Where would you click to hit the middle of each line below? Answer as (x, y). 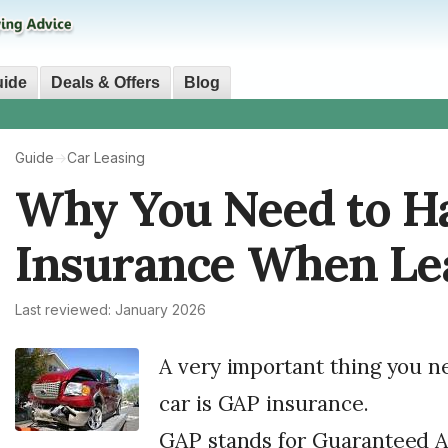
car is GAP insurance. (264, 404)
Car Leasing (106, 158)
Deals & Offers (105, 83)
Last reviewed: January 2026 (110, 310)
